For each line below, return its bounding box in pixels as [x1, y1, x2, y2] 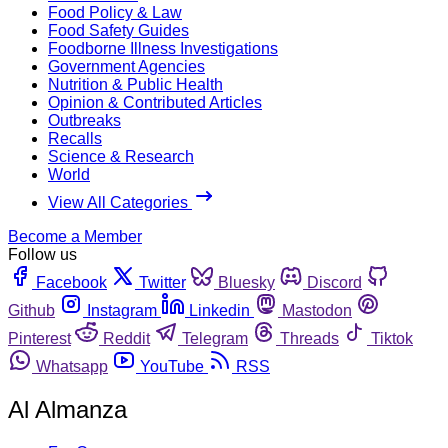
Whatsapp [36, 357, 108, 375]
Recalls [48, 129, 102, 147]
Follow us [8, 245, 77, 263]
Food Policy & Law [48, 3, 182, 21]
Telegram [182, 329, 248, 347]
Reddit [103, 329, 150, 347]
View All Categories [48, 193, 192, 211]
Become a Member [8, 227, 142, 245]
